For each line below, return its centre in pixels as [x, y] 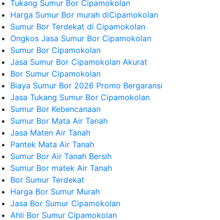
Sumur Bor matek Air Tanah [61, 168]
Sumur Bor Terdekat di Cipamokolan [78, 27]
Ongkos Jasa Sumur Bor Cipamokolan [81, 38]
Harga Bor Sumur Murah [55, 192]
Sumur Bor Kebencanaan [55, 109]
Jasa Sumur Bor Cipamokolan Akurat [79, 62]
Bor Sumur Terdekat [47, 180]
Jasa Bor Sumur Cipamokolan [65, 203]
